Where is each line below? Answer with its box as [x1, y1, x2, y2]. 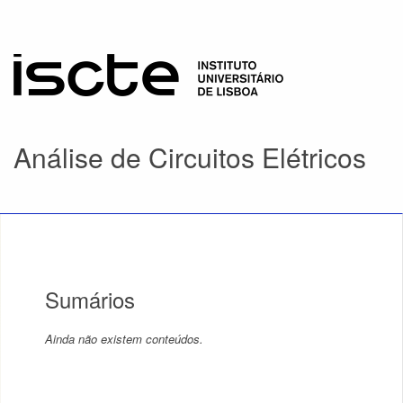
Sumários [45, 283, 135, 315]
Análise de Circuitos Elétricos [13, 138, 366, 176]
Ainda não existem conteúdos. [45, 330, 203, 347]
